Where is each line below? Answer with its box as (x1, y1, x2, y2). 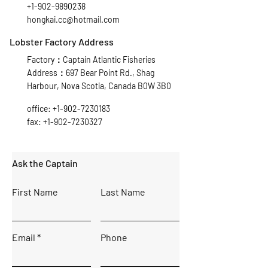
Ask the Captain (12, 157, 78, 169)
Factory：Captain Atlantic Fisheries (27, 54, 156, 65)
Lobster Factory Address (10, 36, 114, 48)
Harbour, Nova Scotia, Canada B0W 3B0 (27, 81, 171, 92)
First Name (12, 186, 58, 198)
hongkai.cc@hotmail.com (27, 14, 120, 25)
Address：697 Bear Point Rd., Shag (27, 68, 154, 78)
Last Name (100, 186, 145, 198)
